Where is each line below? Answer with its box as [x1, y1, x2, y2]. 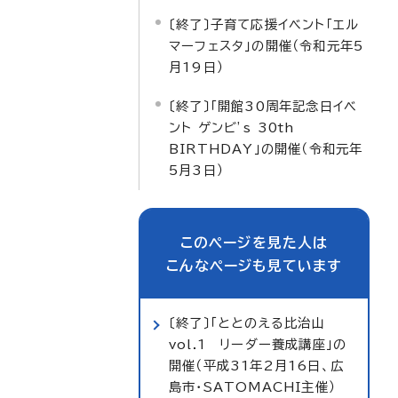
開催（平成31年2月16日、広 [169, 359, 344, 372]
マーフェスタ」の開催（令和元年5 [169, 39, 364, 52]
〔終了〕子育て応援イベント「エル [169, 18, 360, 31]
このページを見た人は [179, 235, 329, 250]
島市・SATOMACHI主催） [169, 380, 336, 394]
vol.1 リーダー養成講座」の [169, 338, 347, 351]
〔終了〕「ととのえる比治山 [169, 316, 325, 330]
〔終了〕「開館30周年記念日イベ [169, 99, 358, 113]
